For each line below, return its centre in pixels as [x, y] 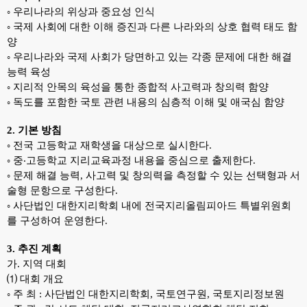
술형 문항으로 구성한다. [62, 191]
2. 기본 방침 [34, 130]
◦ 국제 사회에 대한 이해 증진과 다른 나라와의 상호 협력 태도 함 [152, 27]
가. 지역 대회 [37, 264]
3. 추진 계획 [34, 249]
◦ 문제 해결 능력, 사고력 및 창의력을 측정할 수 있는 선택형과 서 [153, 175]
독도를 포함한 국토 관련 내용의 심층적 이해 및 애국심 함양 [149, 102]
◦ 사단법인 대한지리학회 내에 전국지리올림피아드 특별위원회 [149, 206]
